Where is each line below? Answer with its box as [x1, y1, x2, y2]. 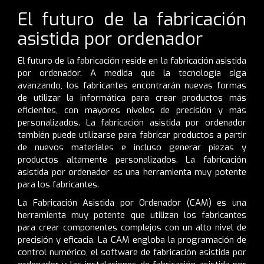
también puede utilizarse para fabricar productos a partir [18, 128, 246, 141]
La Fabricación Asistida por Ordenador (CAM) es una [18, 196, 246, 209]
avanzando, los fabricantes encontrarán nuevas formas [18, 79, 246, 91]
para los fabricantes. [18, 178, 101, 190]
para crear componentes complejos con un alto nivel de [18, 221, 246, 233]
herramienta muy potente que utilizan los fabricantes [18, 209, 246, 221]
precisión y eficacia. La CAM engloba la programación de [18, 233, 246, 246]
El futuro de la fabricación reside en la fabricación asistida [18, 54, 246, 67]
